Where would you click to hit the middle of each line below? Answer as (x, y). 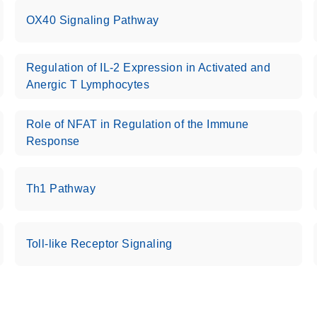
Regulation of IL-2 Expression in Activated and (148, 68)
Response (53, 141)
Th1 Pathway (61, 189)
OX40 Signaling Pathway (92, 20)
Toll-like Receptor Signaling (99, 244)
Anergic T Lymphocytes (88, 85)
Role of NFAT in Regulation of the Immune (137, 124)
